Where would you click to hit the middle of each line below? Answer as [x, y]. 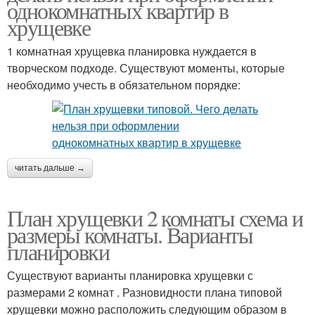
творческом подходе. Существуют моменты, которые [146, 68]
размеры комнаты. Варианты [130, 234]
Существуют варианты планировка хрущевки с [130, 275]
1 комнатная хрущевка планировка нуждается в [132, 51]
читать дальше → [50, 168]
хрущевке [49, 27]
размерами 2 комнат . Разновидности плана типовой [144, 292]
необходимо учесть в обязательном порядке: [124, 85]
